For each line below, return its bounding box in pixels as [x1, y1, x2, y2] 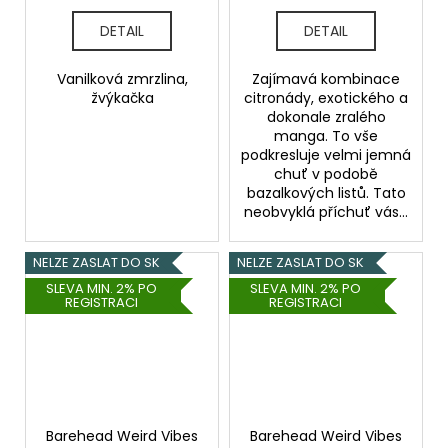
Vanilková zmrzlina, [56, 69, 188, 90]
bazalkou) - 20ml [266, 8, 386, 29]
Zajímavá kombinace [252, 69, 400, 90]
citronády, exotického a [244, 88, 408, 109]
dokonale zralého [266, 107, 386, 128]
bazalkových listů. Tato [246, 183, 406, 204]
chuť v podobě [274, 164, 378, 185]
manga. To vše [274, 126, 378, 147]
